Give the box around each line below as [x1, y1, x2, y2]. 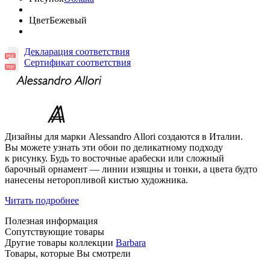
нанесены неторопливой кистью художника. [5, 175, 188, 186]
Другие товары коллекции [5, 237, 116, 248]
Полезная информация [5, 216, 98, 227]
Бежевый [49, 15, 87, 26]
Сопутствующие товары [5, 227, 104, 237]
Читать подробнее [5, 195, 79, 206]
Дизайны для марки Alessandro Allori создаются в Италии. [5, 131, 243, 142]
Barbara [116, 237, 146, 248]
